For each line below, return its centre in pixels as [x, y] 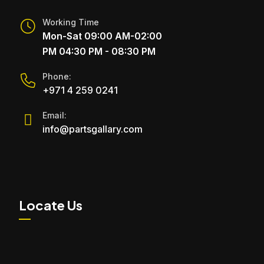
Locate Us [51, 205]
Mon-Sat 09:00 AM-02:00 [102, 36]
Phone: [57, 77]
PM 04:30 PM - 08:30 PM [99, 52]
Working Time [71, 22]
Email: [55, 115]
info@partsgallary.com [93, 129]
